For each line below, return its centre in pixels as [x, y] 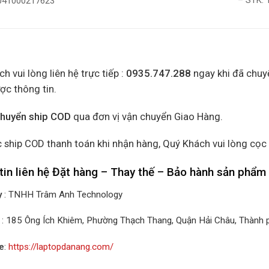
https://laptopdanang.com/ [61, 247]
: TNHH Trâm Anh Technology [62, 194]
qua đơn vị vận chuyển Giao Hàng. [147, 116]
